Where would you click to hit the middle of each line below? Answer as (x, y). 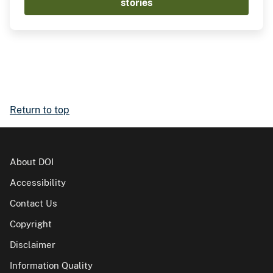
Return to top (40, 110)
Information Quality (51, 266)
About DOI (32, 162)
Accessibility (38, 183)
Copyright (31, 224)
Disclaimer (33, 245)
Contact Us (34, 204)
